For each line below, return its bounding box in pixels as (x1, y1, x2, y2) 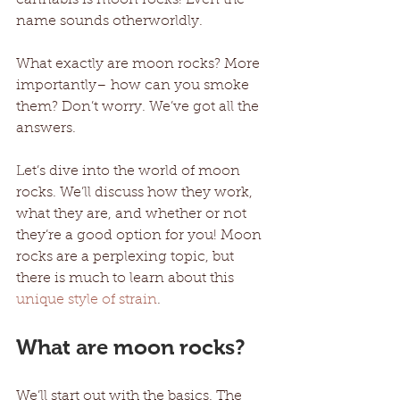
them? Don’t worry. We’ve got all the (16, 99, 262, 114)
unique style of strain (16, 292, 157, 307)
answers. (16, 121, 76, 136)
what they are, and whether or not (16, 206, 250, 221)
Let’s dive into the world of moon (16, 163, 244, 179)
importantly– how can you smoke (16, 78, 253, 93)
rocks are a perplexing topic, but (16, 249, 237, 264)
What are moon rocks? (16, 334, 245, 359)
